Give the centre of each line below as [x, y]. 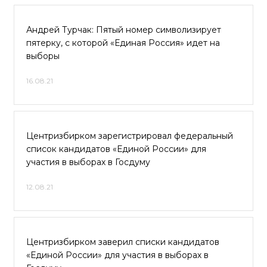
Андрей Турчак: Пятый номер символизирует [124, 30]
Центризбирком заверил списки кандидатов [123, 242]
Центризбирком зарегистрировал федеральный [130, 136]
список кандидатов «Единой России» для [116, 149]
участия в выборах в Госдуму [88, 162]
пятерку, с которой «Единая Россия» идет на [123, 43]
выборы [43, 56]
